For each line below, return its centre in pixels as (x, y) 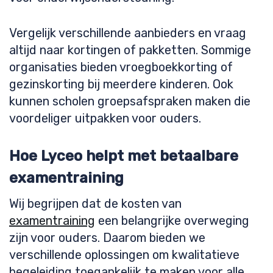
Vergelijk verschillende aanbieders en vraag (128, 33)
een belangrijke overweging (172, 221)
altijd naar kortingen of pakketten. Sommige (130, 50)
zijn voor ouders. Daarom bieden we (107, 238)
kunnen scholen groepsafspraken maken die (130, 101)
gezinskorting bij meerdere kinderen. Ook (121, 84)
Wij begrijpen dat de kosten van (95, 204)
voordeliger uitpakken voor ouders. (105, 118)
